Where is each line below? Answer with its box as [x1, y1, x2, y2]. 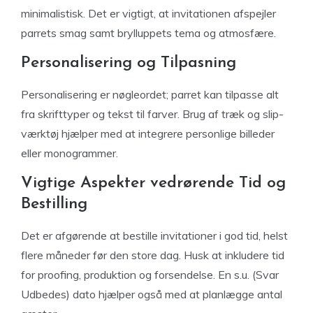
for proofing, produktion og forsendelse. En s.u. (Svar [21, 268, 279, 282]
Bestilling [21, 196, 87, 212]
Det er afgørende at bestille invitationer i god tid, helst [21, 228, 288, 242]
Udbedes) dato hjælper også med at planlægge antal [21, 287, 282, 301]
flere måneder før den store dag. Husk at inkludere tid [21, 248, 284, 262]
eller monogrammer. [21, 146, 118, 160]
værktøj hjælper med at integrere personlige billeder [21, 126, 275, 140]
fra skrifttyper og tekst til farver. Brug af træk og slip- [21, 107, 284, 121]
